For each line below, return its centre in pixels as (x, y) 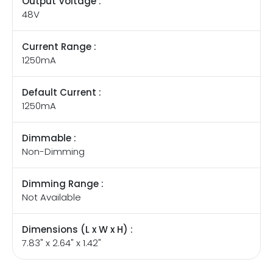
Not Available (51, 197)
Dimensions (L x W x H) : (77, 230)
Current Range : (59, 47)
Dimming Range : (63, 184)
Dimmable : (49, 138)
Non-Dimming (53, 152)
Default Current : (62, 93)
